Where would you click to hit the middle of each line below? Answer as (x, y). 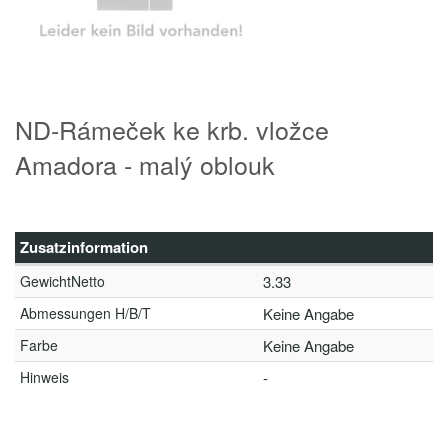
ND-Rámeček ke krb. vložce (172, 129)
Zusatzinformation (84, 247)
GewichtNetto (62, 281)
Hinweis (44, 377)
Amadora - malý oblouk (145, 164)
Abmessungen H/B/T (85, 313)
